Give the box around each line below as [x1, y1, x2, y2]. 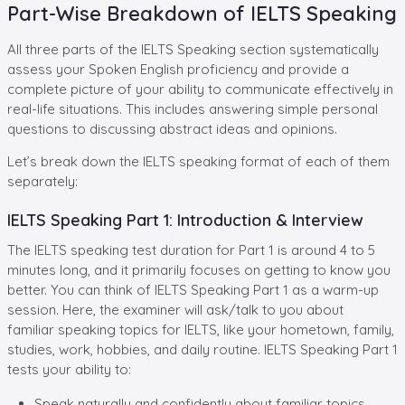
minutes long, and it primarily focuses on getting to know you [7, 260, 391, 278]
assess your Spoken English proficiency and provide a [7, 60, 349, 78]
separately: [7, 172, 78, 190]
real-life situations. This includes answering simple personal [7, 99, 378, 118]
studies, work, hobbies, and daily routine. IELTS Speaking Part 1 [7, 340, 398, 358]
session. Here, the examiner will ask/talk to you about [7, 300, 344, 318]
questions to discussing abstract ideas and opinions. [7, 119, 337, 137]
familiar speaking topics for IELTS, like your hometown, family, [7, 320, 394, 338]
